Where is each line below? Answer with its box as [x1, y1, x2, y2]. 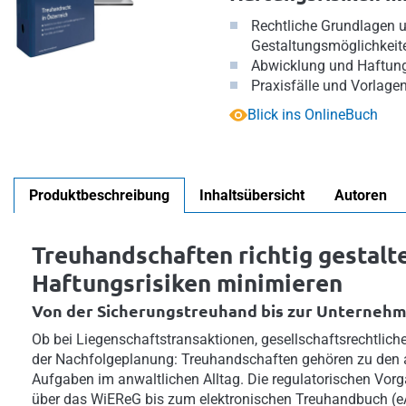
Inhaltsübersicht [199, 187, 304, 204]
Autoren [334, 187, 387, 204]
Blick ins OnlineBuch [246, 106, 378, 123]
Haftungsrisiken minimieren [32, 267, 343, 297]
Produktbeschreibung [29, 187, 169, 204]
